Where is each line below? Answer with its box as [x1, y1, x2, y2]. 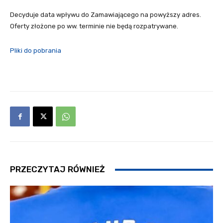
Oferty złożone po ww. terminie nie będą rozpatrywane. [10, 22, 178, 30]
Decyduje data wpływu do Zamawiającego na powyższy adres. [10, 11, 201, 18]
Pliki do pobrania [10, 47, 61, 54]
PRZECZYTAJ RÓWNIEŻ [10, 164, 105, 174]
